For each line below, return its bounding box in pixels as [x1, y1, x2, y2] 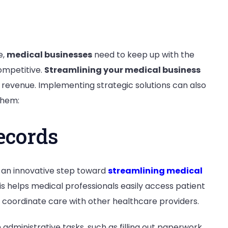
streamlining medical [108, 164, 203, 177]
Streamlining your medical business [44, 64, 201, 76]
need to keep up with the [92, 49, 194, 61]
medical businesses [7, 49, 92, 61]
